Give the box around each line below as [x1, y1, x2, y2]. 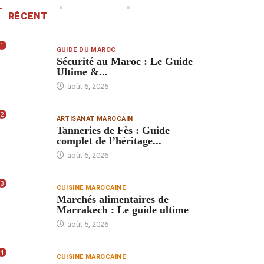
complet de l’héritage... [56, 134, 161, 147]
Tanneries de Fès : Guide [56, 124, 170, 136]
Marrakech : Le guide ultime [56, 203, 189, 216]
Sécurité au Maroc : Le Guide [56, 55, 193, 67]
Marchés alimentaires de [56, 193, 169, 205]
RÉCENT [8, 11, 48, 22]
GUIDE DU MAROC [56, 45, 116, 54]
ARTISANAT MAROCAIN [56, 114, 133, 123]
